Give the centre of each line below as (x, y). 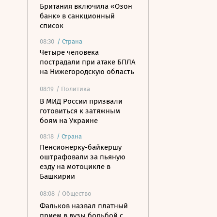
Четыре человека (69, 52)
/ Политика (73, 89)
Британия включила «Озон (86, 6)
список (52, 26)
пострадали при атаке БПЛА (88, 62)
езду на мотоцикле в (75, 167)
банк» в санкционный (77, 16)
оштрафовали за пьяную (83, 157)
